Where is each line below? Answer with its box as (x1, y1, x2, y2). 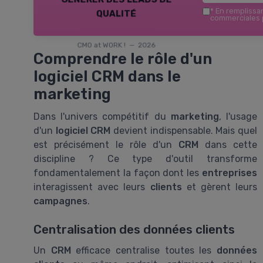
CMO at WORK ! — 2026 (77, 41, 156, 49)
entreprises (202, 167, 257, 179)
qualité (96, 5, 137, 19)
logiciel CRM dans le (33, 68, 181, 86)
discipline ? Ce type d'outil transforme (33, 153, 257, 165)
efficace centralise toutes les (70, 245, 217, 257)
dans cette (198, 139, 257, 151)
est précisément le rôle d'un (33, 139, 178, 151)
